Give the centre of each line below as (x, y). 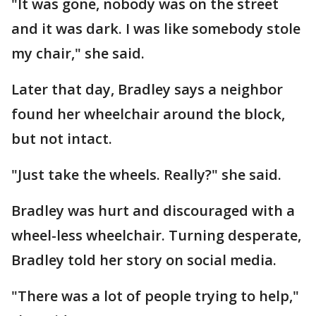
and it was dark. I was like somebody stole (156, 29)
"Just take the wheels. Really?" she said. (146, 175)
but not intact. (62, 139)
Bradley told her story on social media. (144, 260)
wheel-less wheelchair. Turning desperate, (156, 235)
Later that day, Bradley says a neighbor (147, 89)
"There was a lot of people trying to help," (155, 296)
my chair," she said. (78, 53)
